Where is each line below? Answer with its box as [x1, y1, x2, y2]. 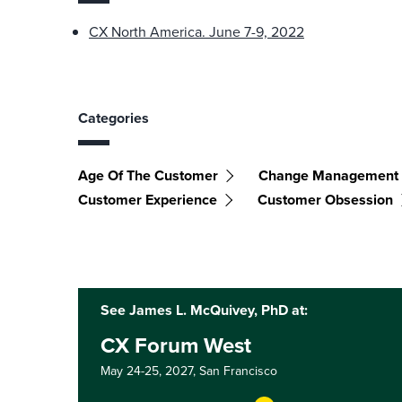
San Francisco [199, 362, 277, 380]
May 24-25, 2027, [100, 362, 199, 380]
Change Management [258, 165, 398, 186]
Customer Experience [78, 189, 217, 210]
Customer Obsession [258, 189, 393, 210]
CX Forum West [100, 329, 251, 361]
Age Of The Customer [78, 165, 218, 186]
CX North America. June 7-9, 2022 [89, 22, 304, 41]
